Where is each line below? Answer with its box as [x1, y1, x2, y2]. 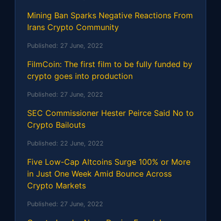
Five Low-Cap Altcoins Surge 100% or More [27, 156, 190, 167]
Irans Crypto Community [27, 22, 119, 32]
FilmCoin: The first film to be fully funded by [27, 59, 192, 69]
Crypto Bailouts [27, 119, 85, 130]
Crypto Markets [27, 180, 86, 190]
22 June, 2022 [60, 139, 104, 147]
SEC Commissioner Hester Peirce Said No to [27, 108, 194, 118]
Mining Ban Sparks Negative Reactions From [27, 10, 193, 20]
